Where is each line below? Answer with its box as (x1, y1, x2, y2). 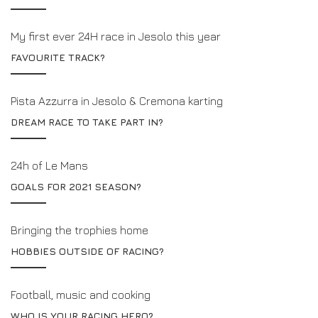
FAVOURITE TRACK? (11, 50, 105, 63)
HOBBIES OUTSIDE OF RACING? (11, 244, 164, 257)
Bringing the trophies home (11, 223, 148, 236)
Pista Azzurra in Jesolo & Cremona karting (11, 94, 223, 107)
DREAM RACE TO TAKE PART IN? (11, 115, 163, 128)
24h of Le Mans (11, 158, 88, 172)
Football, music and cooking (11, 287, 150, 301)
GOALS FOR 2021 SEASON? (11, 180, 141, 192)
